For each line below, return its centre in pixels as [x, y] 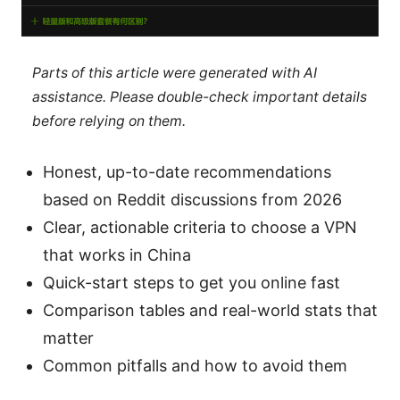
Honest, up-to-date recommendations [187, 171]
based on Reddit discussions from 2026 [192, 199]
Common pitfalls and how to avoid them [195, 365]
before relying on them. [108, 121]
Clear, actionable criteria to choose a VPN [200, 227]
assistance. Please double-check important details [199, 97]
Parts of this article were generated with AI [174, 73]
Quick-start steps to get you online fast [192, 282]
